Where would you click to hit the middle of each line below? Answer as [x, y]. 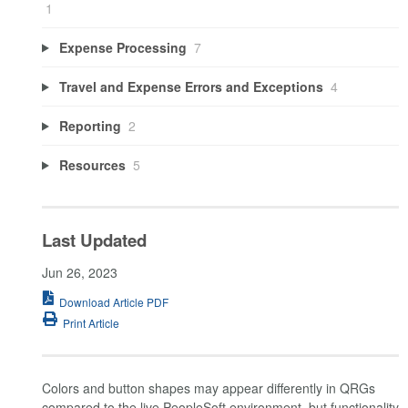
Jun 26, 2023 [80, 273]
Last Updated [94, 240]
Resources [92, 164]
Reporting [90, 125]
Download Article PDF [114, 301]
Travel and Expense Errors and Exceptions [191, 86]
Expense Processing [122, 47]
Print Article [91, 323]
